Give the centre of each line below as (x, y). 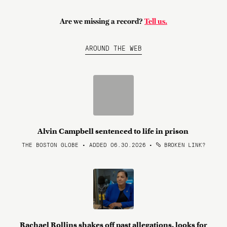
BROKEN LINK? (183, 144)
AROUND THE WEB (113, 48)
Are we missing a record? (102, 21)
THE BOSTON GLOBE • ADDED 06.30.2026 (84, 144)
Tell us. (156, 21)
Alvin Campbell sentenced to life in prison (113, 131)
